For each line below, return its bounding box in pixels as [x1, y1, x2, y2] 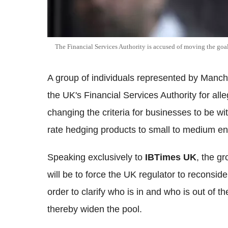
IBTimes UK [145, 152, 196, 163]
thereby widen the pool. [47, 204, 142, 215]
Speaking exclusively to [47, 152, 145, 163]
